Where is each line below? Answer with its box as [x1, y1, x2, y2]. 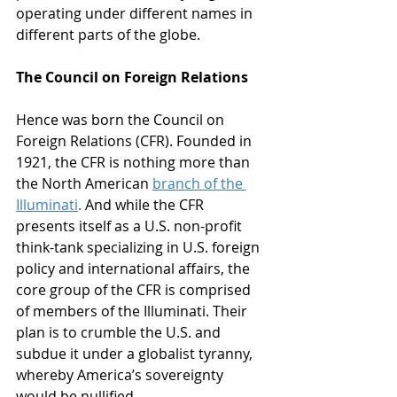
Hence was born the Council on [16, 109, 228, 129]
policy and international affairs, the [16, 258, 253, 278]
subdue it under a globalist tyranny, [16, 343, 256, 363]
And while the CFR [85, 194, 207, 214]
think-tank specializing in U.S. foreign [16, 237, 263, 257]
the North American [16, 173, 149, 193]
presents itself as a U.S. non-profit [16, 215, 245, 236]
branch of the [152, 173, 246, 193]
